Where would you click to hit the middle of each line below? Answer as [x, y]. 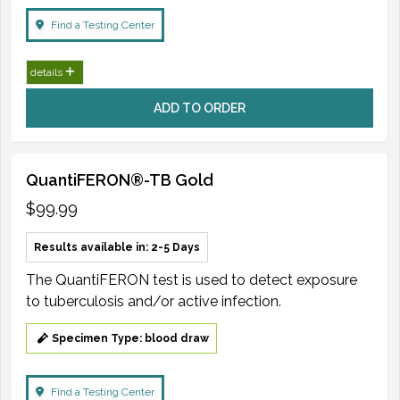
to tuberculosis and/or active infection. [154, 301]
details [48, 72]
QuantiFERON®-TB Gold [120, 179]
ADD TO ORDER [200, 108]
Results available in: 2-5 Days [117, 247]
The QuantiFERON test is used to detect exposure [192, 279]
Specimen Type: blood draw [130, 338]
